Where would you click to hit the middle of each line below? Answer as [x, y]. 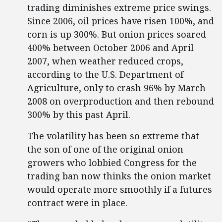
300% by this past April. [79, 114]
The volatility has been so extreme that [113, 136]
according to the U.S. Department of [105, 74]
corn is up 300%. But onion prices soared [117, 34]
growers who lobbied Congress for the [112, 163]
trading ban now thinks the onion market [119, 176]
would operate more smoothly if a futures [120, 189]
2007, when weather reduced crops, [105, 61]
